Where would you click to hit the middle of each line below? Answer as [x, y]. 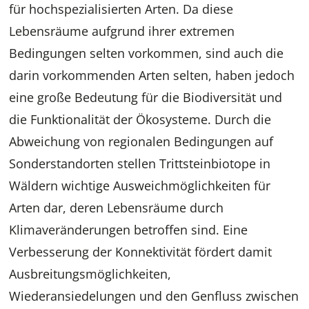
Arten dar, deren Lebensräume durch [117, 208]
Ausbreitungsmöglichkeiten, [90, 274]
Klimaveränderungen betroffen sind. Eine [129, 230]
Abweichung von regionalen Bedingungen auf [141, 142]
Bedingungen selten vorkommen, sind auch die [147, 53]
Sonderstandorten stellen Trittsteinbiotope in [140, 164]
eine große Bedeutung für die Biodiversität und [146, 98]
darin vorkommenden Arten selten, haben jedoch [152, 76]
